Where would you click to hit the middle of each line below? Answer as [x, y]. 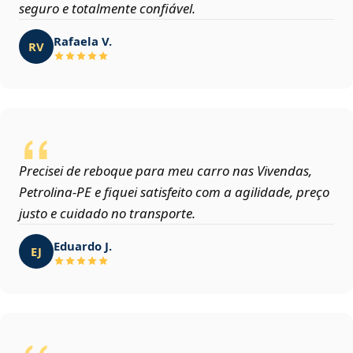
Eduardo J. [83, 245]
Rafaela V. [83, 41]
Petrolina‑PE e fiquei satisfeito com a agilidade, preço [174, 192]
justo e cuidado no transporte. [107, 214]
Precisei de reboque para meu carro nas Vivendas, [165, 171]
